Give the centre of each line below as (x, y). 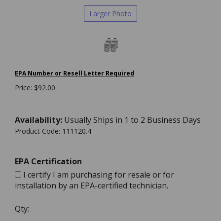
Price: (23, 88)
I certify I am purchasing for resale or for (98, 175)
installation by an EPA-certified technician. (92, 185)
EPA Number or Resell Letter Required (74, 73)
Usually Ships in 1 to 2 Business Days (131, 120)
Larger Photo (110, 14)
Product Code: (37, 131)
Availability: (38, 120)
